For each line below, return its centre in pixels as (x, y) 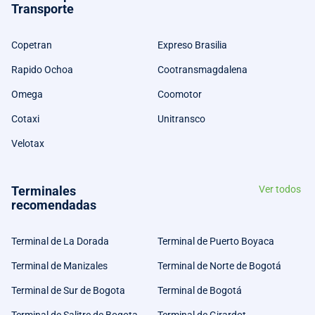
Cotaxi (25, 118)
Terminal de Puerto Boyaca (216, 241)
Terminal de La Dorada (60, 241)
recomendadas (54, 205)
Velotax (28, 143)
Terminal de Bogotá (200, 290)
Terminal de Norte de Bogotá (219, 265)
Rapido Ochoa (42, 69)
